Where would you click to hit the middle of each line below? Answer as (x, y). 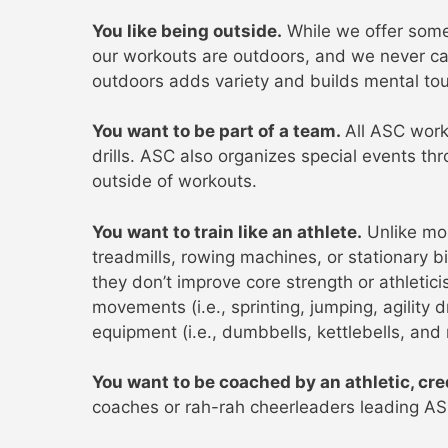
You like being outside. (187, 30)
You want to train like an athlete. (227, 231)
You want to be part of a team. (218, 131)
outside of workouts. (177, 181)
